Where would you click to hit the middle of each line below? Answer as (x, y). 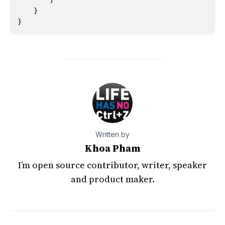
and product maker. (113, 179)
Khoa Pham (113, 148)
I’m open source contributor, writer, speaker (113, 165)
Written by (113, 134)
